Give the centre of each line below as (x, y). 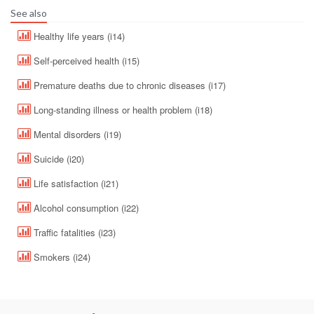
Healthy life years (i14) (78, 36)
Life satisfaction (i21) (75, 183)
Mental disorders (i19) (76, 134)
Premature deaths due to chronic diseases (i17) (128, 85)
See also (29, 13)
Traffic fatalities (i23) (73, 232)
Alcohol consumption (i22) (85, 207)
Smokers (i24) (61, 257)
